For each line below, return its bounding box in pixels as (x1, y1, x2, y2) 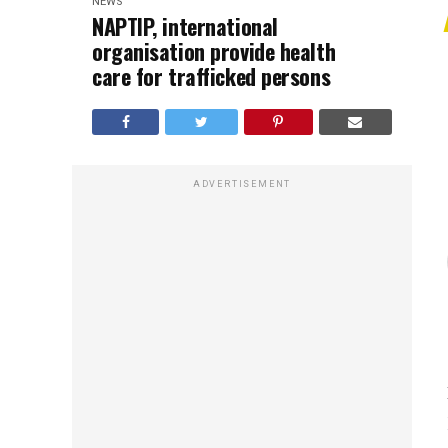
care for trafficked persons (92, 60, 331, 92)
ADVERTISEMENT (192, 179, 292, 189)
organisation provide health (92, 35, 336, 67)
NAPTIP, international (92, 10, 278, 42)
